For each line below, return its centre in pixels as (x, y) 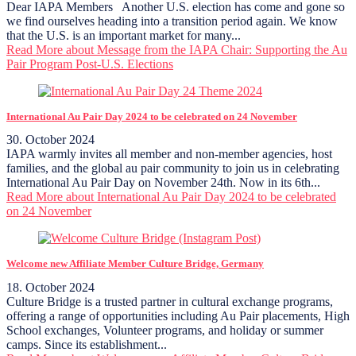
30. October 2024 (50, 140)
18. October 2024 (50, 288)
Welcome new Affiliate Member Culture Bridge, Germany (135, 264)
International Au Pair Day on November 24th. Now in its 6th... (163, 183)
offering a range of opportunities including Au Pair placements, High (178, 316)
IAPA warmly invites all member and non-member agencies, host (169, 154)
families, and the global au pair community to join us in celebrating (173, 168)
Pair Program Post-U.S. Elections (90, 64)
